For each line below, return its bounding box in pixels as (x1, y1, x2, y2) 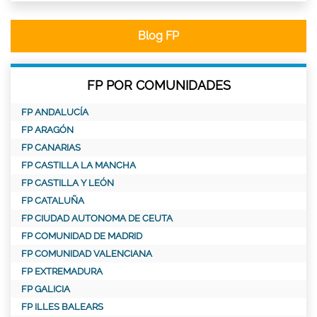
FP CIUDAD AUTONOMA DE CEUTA (21, 212, 173, 224)
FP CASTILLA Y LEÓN (21, 177, 114, 188)
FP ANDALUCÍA (21, 106, 88, 117)
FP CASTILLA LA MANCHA (21, 159, 136, 171)
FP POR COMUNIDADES (86, 77, 231, 93)
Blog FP (138, 28, 179, 42)
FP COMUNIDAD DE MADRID (21, 230, 142, 241)
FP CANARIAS (21, 142, 81, 153)
